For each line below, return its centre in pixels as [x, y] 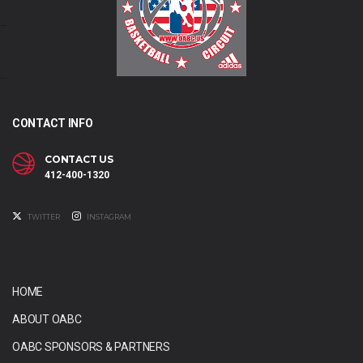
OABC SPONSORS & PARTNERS [91, 347]
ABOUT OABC [47, 320]
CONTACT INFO [53, 124]
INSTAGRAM [108, 216]
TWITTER [43, 216]
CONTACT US [79, 160]
